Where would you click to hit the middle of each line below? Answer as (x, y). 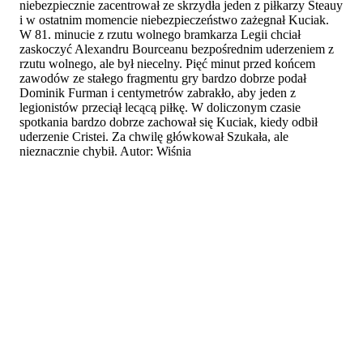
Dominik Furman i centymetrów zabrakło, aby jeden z (158, 92)
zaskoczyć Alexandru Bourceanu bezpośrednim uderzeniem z (177, 49)
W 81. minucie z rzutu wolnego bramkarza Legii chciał (160, 34)
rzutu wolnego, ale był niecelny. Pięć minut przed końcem (167, 63)
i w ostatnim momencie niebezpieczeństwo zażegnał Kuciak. (174, 19)
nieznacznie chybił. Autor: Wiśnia (105, 151)
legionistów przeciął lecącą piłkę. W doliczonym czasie (160, 107)
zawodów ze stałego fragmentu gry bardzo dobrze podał (163, 78)
